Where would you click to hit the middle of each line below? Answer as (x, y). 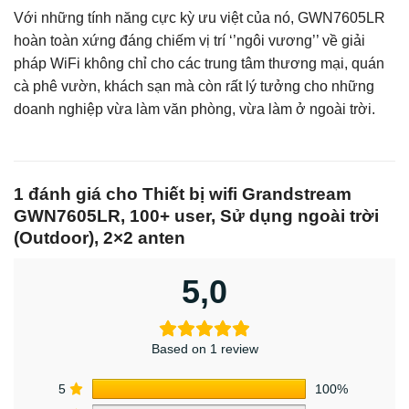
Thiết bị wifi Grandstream (247, 194)
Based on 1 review (204, 349)
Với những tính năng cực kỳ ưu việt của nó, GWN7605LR (199, 17)
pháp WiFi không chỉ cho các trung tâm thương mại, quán (199, 63)
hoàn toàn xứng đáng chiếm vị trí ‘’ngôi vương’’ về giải (189, 40)
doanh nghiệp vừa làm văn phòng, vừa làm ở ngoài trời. (194, 109)
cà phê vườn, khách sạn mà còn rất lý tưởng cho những (194, 86)
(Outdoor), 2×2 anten (100, 238)
